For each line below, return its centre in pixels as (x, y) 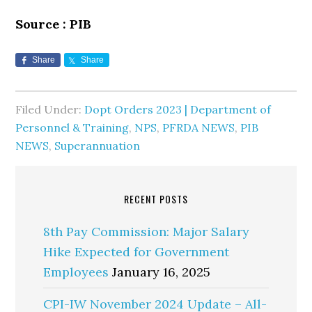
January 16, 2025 (162, 272)
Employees (76, 272)
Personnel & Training (72, 127)
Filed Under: (50, 109)
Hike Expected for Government (136, 252)
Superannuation (97, 146)
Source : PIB (54, 24)
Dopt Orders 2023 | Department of (178, 109)
